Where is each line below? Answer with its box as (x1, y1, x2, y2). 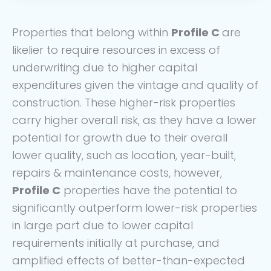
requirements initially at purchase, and (12, 235, 220, 250)
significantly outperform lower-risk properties (12, 200, 257, 215)
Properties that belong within (12, 24, 171, 40)
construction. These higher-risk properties (12, 94, 235, 110)
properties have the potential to (60, 182, 237, 198)
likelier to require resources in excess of (12, 42, 220, 57)
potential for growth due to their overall (12, 129, 227, 145)
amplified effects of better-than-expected (12, 252, 245, 268)
